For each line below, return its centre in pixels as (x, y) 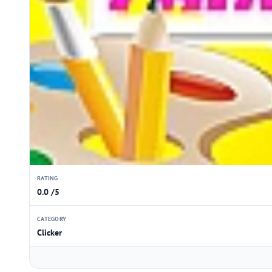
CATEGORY (52, 219)
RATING (48, 178)
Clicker (49, 233)
